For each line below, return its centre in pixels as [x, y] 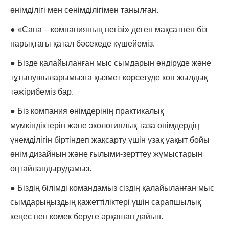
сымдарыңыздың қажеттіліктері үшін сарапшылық [106, 202]
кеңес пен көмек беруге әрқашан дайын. [87, 217]
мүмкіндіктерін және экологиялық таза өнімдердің [105, 126]
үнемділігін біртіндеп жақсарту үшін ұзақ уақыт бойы [110, 140]
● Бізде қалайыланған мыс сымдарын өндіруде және [111, 63]
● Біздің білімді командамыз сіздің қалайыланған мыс [112, 188]
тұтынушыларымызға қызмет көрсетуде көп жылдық [109, 78]
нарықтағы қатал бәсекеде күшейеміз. [83, 44]
